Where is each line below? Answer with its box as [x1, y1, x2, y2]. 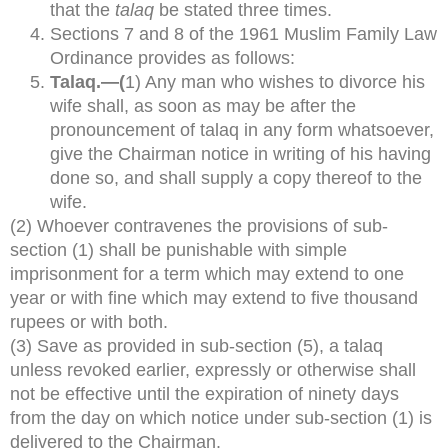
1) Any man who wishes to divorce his [125, 72, 425, 93]
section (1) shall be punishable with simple [10, 240, 347, 261]
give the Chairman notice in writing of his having [50, 144, 431, 165]
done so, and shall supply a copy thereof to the [50, 168, 422, 189]
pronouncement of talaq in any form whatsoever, [50, 120, 434, 141]
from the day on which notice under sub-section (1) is [10, 408, 432, 429]
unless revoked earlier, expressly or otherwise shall [10, 360, 416, 381]
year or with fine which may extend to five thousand [10, 288, 418, 309]
